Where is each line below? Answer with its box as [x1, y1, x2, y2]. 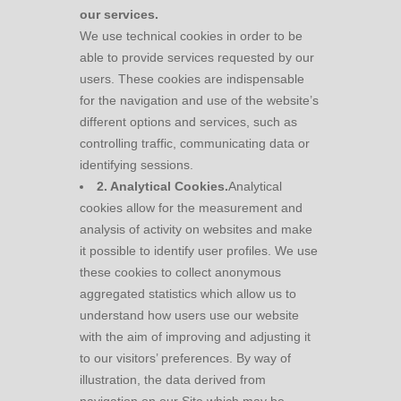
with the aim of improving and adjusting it [80, 329, 311, 344]
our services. [80, 7, 158, 21]
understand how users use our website [80, 308, 299, 322]
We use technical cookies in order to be [80, 29, 303, 43]
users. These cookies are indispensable [80, 72, 304, 86]
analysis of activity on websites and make [80, 222, 312, 236]
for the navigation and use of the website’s [80, 93, 319, 107]
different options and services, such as [80, 115, 297, 129]
